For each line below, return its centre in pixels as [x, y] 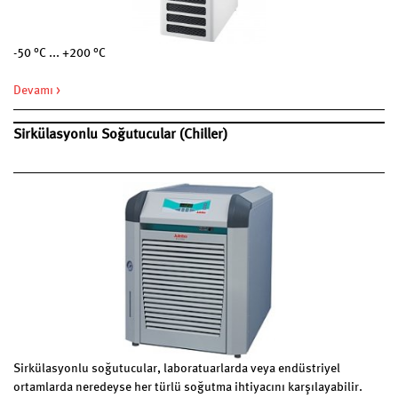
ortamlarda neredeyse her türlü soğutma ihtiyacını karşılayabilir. [188, 387]
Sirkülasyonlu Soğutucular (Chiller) [120, 135]
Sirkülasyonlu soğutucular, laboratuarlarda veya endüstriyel [177, 369]
